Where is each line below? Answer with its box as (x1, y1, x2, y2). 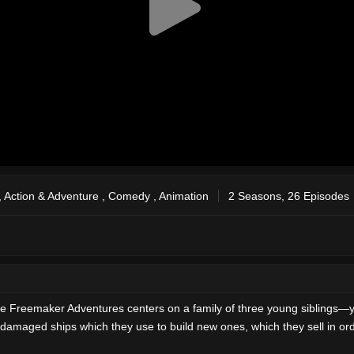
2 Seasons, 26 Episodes (228, 189, 349, 202)
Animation (159, 189, 209, 202)
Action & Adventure (4, 189, 99, 202)
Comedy (108, 189, 150, 202)
